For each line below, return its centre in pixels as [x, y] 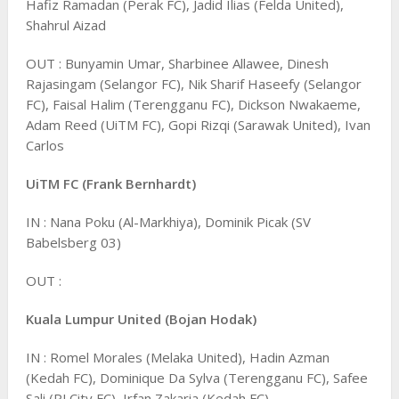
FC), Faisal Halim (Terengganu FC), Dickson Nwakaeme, [193, 104]
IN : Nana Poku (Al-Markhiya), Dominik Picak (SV [168, 221]
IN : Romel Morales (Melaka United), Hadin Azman [177, 357]
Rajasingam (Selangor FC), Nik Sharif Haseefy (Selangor [193, 83]
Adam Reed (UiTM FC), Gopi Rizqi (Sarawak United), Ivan [198, 124]
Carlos [45, 145]
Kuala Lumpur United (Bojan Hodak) [141, 318]
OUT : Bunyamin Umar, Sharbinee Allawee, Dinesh [177, 63]
